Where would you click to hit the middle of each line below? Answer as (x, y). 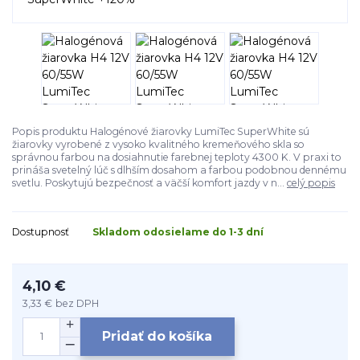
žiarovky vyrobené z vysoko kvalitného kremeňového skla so (158, 145)
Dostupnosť (41, 232)
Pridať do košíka (157, 337)
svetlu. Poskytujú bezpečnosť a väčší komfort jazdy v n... (149, 183)
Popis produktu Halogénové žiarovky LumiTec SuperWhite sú (161, 132)
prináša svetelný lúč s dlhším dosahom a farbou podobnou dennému (179, 170)
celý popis (311, 183)
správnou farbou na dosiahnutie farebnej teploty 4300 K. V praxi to (177, 157)
